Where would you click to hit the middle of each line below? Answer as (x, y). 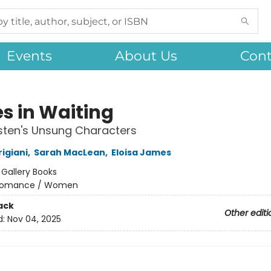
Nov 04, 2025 (34, 219)
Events (29, 56)
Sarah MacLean (69, 152)
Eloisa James (141, 152)
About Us (146, 56)
